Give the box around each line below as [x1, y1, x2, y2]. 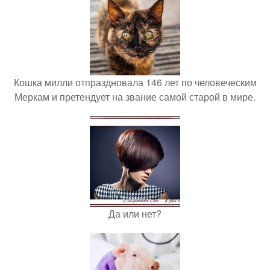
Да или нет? [108, 206, 162, 221]
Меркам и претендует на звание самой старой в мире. [14, 89, 256, 104]
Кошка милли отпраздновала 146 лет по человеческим [13, 75, 257, 89]
